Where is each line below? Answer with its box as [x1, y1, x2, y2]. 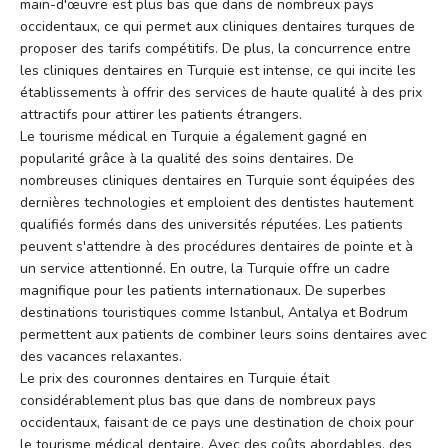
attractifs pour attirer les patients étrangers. [20, 105, 302, 125]
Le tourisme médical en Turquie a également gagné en [20, 127, 367, 147]
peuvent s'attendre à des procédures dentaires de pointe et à [20, 237, 413, 257]
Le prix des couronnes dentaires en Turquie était [20, 369, 329, 389]
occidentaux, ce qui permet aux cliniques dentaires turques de [20, 17, 415, 37]
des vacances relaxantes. [20, 347, 182, 367]
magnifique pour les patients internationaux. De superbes [20, 281, 386, 301]
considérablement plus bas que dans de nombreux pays [20, 391, 376, 411]
